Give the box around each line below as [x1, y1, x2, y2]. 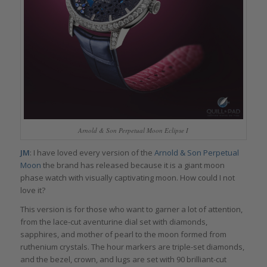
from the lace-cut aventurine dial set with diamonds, [20, 216, 207, 228]
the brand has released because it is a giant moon [41, 159, 225, 170]
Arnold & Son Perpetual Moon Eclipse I [78, 125, 189, 135]
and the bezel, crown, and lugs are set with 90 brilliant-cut [20, 254, 226, 265]
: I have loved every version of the [29, 147, 154, 158]
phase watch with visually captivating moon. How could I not [20, 172, 235, 183]
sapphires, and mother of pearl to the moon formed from [20, 229, 226, 240]
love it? [20, 184, 45, 195]
